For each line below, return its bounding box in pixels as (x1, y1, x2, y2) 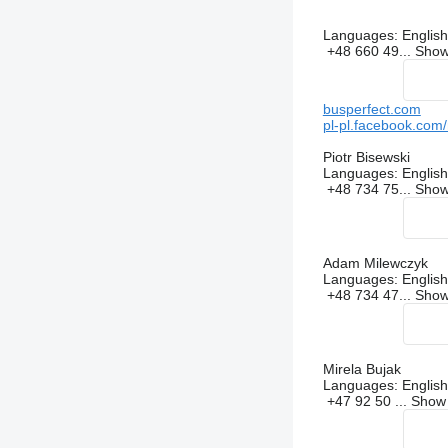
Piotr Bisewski (322, 149, 410, 166)
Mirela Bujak (322, 361, 401, 378)
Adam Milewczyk (322, 255, 428, 272)
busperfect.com (322, 101, 421, 118)
